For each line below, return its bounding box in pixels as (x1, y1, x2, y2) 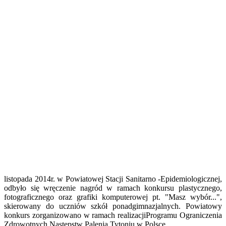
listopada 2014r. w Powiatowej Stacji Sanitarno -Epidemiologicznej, (4, 174, 222, 183)
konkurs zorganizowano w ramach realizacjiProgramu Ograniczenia (4, 210, 222, 219)
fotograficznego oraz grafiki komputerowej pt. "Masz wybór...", (4, 192, 222, 201)
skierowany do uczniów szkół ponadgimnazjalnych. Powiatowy (4, 201, 222, 210)
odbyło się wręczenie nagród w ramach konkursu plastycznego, (4, 183, 222, 192)
